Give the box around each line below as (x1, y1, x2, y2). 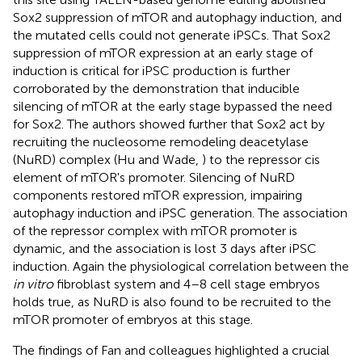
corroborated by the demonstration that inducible (13, 80, 300, 96)
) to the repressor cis (202, 151, 320, 167)
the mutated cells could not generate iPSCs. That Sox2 (13, 27, 330, 43)
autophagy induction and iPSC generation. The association (13, 204, 347, 221)
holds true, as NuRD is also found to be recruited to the (13, 293, 331, 309)
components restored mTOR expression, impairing (13, 187, 302, 203)
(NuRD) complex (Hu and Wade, (13, 151, 202, 167)
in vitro (13, 276, 53, 292)
